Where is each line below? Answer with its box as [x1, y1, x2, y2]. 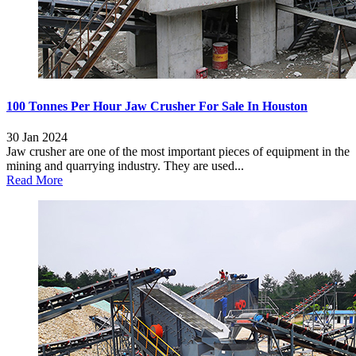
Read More [6, 172, 63, 187]
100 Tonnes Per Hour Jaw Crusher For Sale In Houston [6, 99, 308, 113]
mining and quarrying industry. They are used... [6, 158, 244, 172]
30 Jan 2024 [6, 130, 68, 144]
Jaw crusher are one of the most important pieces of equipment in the [6, 144, 350, 158]
